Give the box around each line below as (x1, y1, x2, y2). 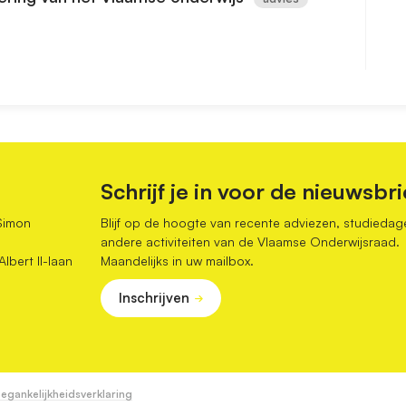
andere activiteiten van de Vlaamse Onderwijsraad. (100, 233, 400, 249)
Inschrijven (118, 288, 189, 306)
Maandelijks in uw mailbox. (100, 252, 254, 268)
